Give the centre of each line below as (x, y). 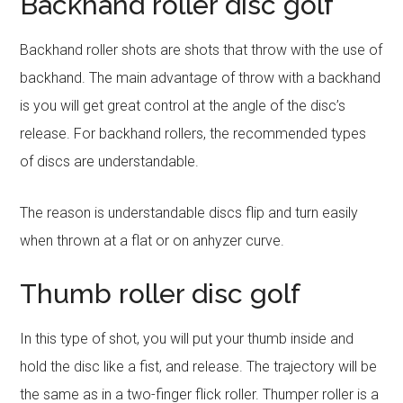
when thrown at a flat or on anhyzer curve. (152, 241)
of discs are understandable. (110, 161)
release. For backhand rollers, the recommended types (193, 134)
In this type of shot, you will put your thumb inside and (187, 339)
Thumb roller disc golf (161, 294)
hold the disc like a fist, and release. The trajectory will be (199, 367)
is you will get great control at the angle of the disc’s (183, 106)
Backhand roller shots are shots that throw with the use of (201, 50)
